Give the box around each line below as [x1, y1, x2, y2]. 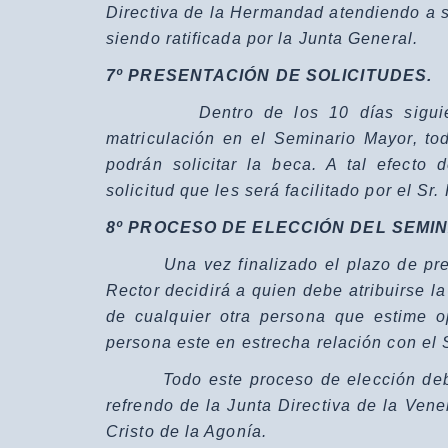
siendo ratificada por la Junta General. [106, 29, 418, 47]
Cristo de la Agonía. [106, 422, 268, 440]
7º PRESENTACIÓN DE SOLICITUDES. [106, 66, 433, 84]
